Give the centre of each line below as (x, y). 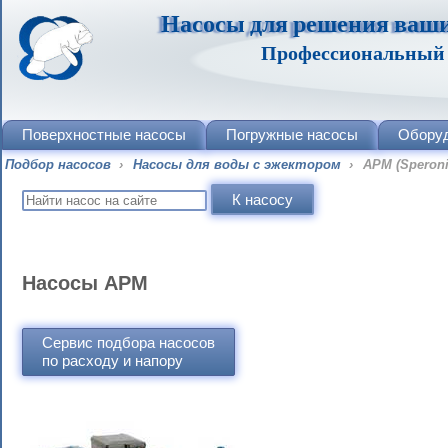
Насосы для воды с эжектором (237, 164)
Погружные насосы (292, 134)
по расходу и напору (112, 360)
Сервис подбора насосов (128, 342)
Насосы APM (85, 283)
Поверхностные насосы (104, 134)
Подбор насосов (58, 164)
